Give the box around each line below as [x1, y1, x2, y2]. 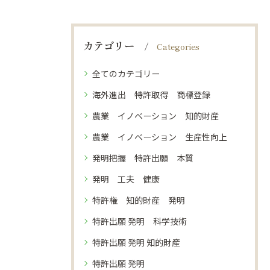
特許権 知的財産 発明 [92, 194, 185, 206]
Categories [157, 40, 199, 52]
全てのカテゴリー [92, 67, 160, 80]
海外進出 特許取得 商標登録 [92, 89, 210, 101]
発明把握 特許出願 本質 [92, 152, 193, 164]
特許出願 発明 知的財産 [92, 236, 180, 248]
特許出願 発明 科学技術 [92, 215, 187, 227]
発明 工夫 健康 [92, 173, 160, 185]
